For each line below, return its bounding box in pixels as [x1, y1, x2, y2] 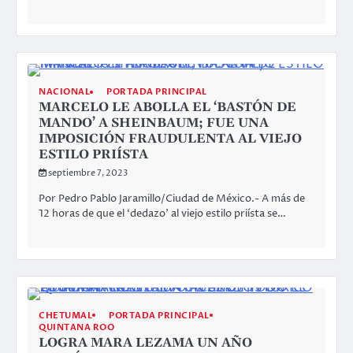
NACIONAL [39, 86, 90, 98]
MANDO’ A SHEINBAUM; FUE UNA [39, 115, 269, 132]
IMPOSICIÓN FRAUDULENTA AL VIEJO [39, 131, 302, 147]
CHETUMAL [39, 309, 92, 321]
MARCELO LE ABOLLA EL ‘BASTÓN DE [39, 99, 296, 116]
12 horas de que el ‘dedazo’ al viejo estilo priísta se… [39, 206, 286, 221]
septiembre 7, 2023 [48, 167, 128, 180]
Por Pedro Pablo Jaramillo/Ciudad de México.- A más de [39, 191, 305, 206]
